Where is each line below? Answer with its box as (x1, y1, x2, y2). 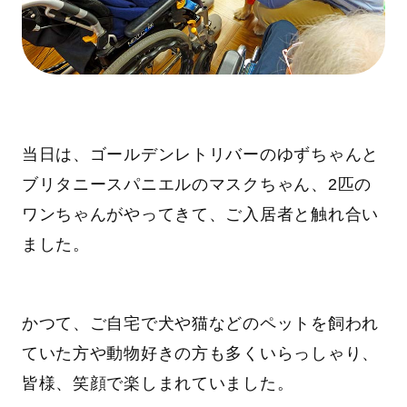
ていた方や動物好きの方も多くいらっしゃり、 (21, 343, 379, 362)
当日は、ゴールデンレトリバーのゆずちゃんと (21, 144, 379, 164)
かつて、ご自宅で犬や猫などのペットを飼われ (21, 313, 379, 333)
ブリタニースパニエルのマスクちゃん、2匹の (21, 174, 372, 194)
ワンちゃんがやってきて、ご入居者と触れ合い (21, 204, 379, 223)
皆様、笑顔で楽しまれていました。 (21, 373, 294, 392)
